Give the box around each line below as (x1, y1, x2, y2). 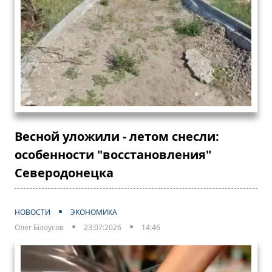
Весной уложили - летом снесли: (15, 127, 219, 144)
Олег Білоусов (15, 222, 64, 233)
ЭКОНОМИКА (70, 206, 117, 217)
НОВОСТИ (15, 206, 50, 217)
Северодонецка (15, 164, 114, 181)
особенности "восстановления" (15, 146, 211, 163)
